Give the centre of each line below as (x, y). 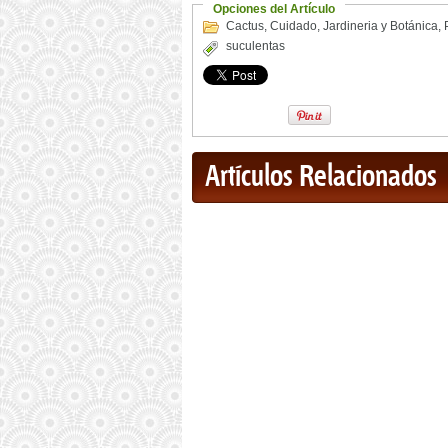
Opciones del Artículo (274, 9)
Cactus (245, 26)
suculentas (255, 46)
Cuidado (293, 26)
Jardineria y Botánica (380, 26)
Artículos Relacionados (321, 177)
